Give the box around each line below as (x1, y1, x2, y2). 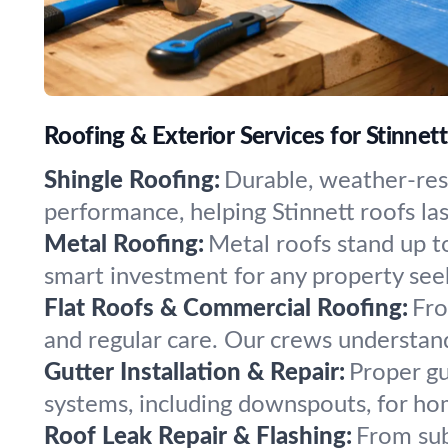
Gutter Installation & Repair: (44, 361, 345, 385)
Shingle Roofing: (44, 169, 220, 193)
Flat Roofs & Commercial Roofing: (44, 297, 408, 321)
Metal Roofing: (44, 233, 204, 257)
